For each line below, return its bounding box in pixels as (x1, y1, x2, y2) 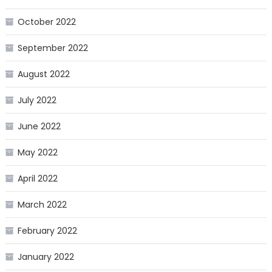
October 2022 (17, 16, 76, 29)
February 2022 (17, 225, 77, 237)
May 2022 (17, 146, 58, 159)
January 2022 (17, 251, 74, 263)
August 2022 (17, 68, 70, 81)
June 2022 (17, 120, 61, 133)
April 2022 (17, 172, 58, 185)
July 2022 (17, 94, 56, 107)
